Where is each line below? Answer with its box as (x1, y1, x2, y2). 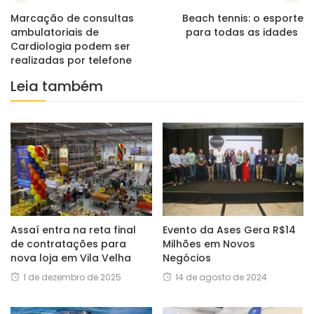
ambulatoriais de (11, 25, 99, 39)
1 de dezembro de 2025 (23, 271, 121, 284)
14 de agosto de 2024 (175, 271, 267, 284)
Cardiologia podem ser (11, 39, 130, 53)
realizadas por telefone (11, 53, 132, 67)
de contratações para (11, 237, 126, 252)
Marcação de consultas (11, 11, 134, 25)
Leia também (11, 76, 103, 96)
